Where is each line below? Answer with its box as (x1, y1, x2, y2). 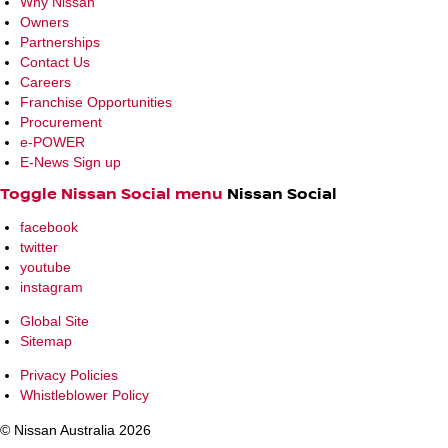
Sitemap (20, 332, 72, 349)
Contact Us (20, 53, 90, 70)
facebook (20, 218, 78, 235)
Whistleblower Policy (20, 386, 149, 403)
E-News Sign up (20, 153, 121, 170)
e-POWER (20, 133, 85, 150)
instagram (20, 278, 83, 295)
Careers (20, 73, 71, 90)
